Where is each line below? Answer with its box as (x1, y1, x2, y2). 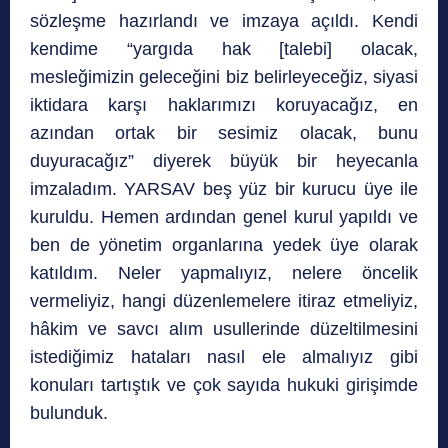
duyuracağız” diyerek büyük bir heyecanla (30, 151, 418, 172)
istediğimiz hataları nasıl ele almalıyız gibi (30, 347, 418, 368)
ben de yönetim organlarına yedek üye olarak (30, 235, 418, 256)
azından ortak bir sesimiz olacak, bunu (30, 123, 418, 144)
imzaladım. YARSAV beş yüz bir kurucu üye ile (30, 179, 418, 200)
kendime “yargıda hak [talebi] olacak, (30, 39, 418, 60)
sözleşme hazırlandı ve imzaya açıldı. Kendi (30, 11, 418, 32)
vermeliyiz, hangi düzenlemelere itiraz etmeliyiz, (30, 291, 418, 312)
